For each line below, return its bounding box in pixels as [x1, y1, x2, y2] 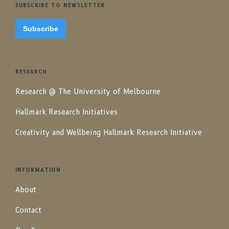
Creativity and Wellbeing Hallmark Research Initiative [15, 128, 202, 137]
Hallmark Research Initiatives [15, 107, 118, 117]
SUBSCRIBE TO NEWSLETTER [15, 2, 105, 9]
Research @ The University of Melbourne [15, 87, 161, 96]
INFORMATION [15, 167, 61, 173]
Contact [15, 205, 41, 215]
